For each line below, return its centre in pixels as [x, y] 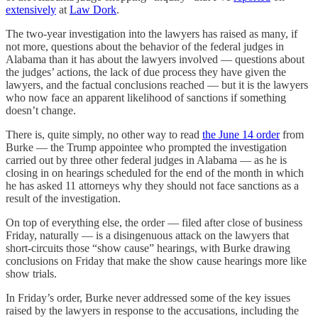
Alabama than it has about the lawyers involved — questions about [155, 59]
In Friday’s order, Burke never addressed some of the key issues [148, 297]
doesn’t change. [41, 110]
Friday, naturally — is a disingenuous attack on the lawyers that [147, 235]
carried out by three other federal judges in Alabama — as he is [146, 160]
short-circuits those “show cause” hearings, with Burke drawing [148, 248]
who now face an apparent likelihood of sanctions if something [146, 97]
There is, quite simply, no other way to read [104, 134]
